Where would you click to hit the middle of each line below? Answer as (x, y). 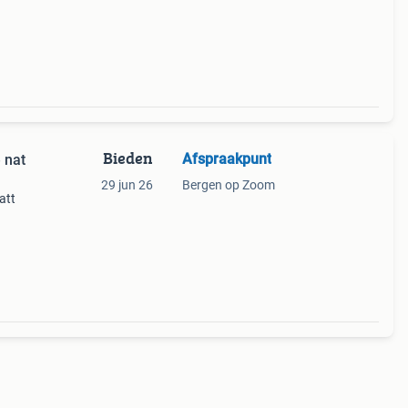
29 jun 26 (127, 185)
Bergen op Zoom (228, 185)
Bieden (127, 158)
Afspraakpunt (226, 159)
